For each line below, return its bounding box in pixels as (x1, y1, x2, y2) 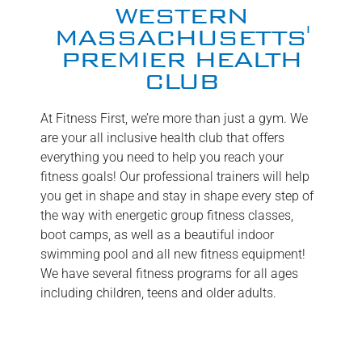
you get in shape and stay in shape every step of (40, 187, 314, 204)
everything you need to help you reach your (40, 149, 284, 165)
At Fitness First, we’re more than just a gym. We (40, 110, 308, 126)
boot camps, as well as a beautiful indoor (40, 226, 274, 242)
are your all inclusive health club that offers (40, 129, 284, 145)
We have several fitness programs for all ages (40, 265, 298, 281)
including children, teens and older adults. (40, 284, 276, 301)
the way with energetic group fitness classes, (40, 207, 293, 223)
